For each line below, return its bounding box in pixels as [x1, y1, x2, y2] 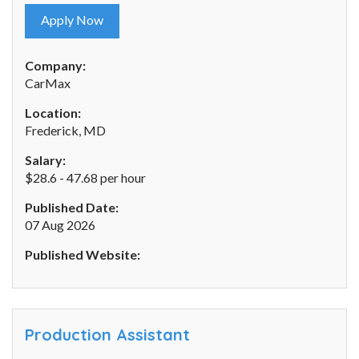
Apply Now [41, 12, 103, 28]
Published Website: [25, 247, 140, 263]
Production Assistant [25, 325, 190, 345]
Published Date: [25, 200, 119, 216]
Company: [25, 58, 86, 74]
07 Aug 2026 [25, 217, 95, 233]
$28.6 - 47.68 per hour [25, 170, 146, 186]
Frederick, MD [25, 123, 106, 139]
